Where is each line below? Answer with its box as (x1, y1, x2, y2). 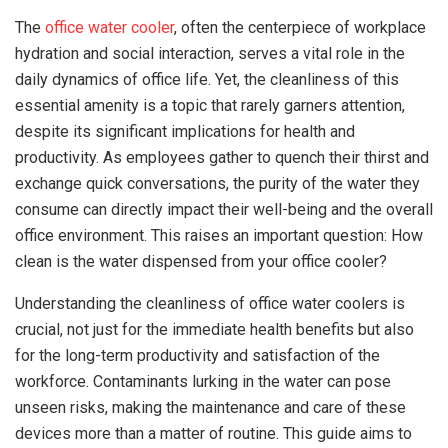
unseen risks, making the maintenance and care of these (15, 398, 406, 417)
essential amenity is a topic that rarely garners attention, (15, 96, 405, 115)
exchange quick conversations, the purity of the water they (15, 174, 420, 193)
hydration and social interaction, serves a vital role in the (15, 44, 405, 63)
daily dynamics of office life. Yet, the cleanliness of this (15, 70, 399, 89)
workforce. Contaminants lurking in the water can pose (15, 372, 391, 391)
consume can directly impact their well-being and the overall (15, 200, 433, 219)
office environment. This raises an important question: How (15, 226, 423, 245)
